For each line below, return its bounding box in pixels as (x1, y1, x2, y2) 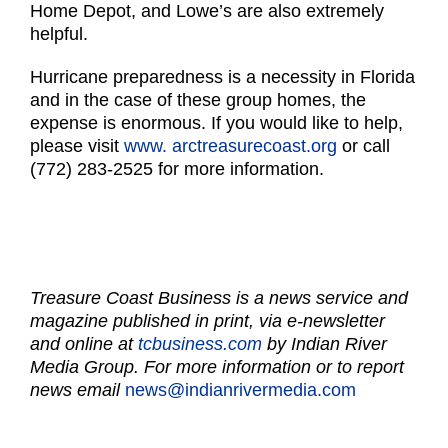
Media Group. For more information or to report (30, 356, 404, 377)
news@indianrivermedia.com (125, 379, 356, 400)
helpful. (30, 23, 88, 44)
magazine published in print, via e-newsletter (30, 310, 385, 331)
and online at (30, 333, 138, 354)
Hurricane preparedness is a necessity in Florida (30, 66, 415, 87)
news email (30, 379, 125, 400)
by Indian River (262, 333, 387, 354)
